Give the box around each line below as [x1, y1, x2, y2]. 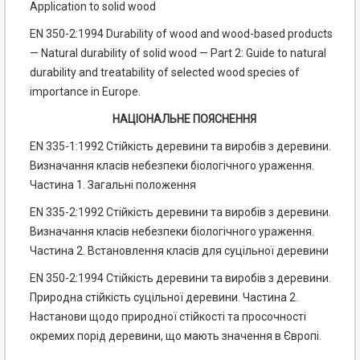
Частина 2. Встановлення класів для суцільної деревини [30, 244, 329, 258]
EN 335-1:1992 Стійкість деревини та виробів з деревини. [30, 140, 331, 153]
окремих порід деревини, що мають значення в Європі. [30, 329, 321, 343]
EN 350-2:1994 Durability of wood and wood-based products [30, 27, 333, 41]
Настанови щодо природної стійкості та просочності [30, 310, 306, 324]
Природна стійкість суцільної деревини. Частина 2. [30, 291, 298, 305]
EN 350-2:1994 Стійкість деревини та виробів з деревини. [30, 272, 331, 285]
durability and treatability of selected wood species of [30, 66, 300, 80]
